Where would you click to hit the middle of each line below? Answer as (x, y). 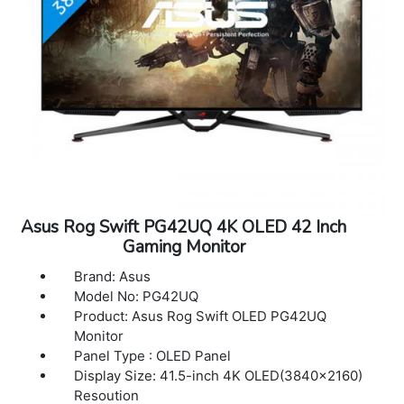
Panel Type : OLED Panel (153, 355)
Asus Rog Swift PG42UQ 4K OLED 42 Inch (184, 227)
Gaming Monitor (184, 247)
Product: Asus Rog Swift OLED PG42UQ (201, 316)
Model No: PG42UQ (138, 296)
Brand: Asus (113, 276)
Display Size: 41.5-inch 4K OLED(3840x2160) (219, 375)
